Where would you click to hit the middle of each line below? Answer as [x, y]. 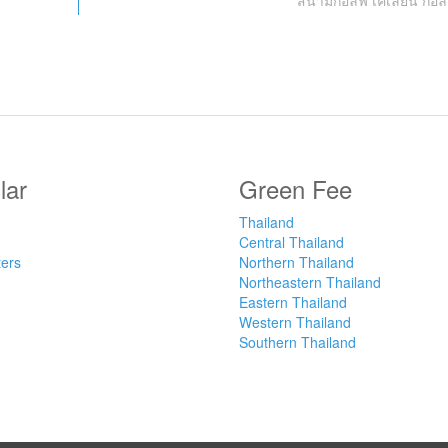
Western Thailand [295, 322]
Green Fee [295, 189]
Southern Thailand [297, 342]
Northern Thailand [296, 262]
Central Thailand [291, 242]
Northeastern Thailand [310, 282]
